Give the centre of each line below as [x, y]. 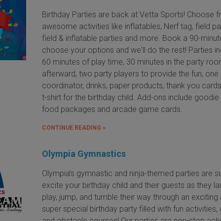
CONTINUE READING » [74, 128]
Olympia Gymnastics [84, 153]
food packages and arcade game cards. [112, 109]
